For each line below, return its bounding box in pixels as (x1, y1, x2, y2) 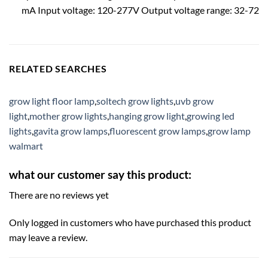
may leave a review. (9, 232, 87, 243)
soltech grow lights (96, 95, 173, 106)
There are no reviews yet (9, 189, 109, 201)
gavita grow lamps (33, 124, 108, 136)
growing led (187, 109, 234, 121)
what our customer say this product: (9, 167, 191, 181)
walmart (9, 139, 43, 151)
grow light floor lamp (9, 95, 95, 106)
